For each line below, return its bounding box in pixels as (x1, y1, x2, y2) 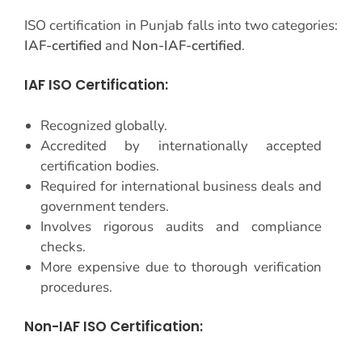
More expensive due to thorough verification (40, 257, 322, 276)
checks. (40, 237, 86, 256)
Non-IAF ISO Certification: (24, 317, 203, 337)
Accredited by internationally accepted (40, 136, 322, 155)
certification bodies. (40, 156, 159, 175)
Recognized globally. (40, 116, 167, 135)
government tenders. (40, 196, 169, 216)
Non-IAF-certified (132, 36, 242, 55)
